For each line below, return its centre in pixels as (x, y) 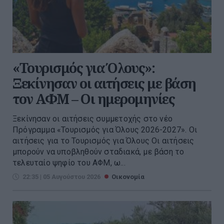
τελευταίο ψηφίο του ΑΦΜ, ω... (69, 163)
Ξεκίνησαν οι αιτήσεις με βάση (104, 83)
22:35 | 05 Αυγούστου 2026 (61, 177)
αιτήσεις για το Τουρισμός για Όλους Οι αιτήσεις (103, 141)
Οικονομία (128, 177)
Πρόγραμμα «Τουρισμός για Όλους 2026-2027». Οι (105, 130)
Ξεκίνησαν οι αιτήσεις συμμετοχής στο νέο (93, 119)
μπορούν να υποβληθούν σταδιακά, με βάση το (98, 152)
